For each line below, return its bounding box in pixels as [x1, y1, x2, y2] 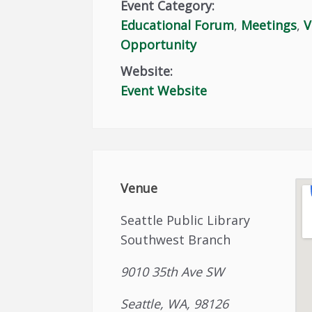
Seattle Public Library [120, 212, 250, 228]
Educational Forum [120, 17, 234, 33]
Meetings [241, 17, 297, 33]
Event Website [120, 82, 207, 99]
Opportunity [120, 36, 196, 53]
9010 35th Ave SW [120, 263, 224, 280]
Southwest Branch [120, 231, 231, 248]
